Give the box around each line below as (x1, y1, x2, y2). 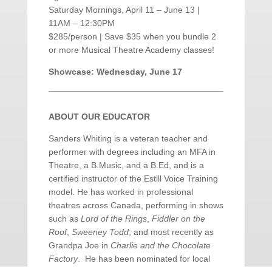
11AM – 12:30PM (48, 18, 115, 29)
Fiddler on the (151, 214, 205, 224)
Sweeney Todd (71, 227, 129, 237)
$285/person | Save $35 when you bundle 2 (48, 32, 216, 42)
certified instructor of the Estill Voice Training (48, 174, 218, 184)
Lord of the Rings (80, 214, 147, 224)
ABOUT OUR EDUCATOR (48, 112, 150, 122)
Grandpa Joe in (48, 240, 110, 251)
